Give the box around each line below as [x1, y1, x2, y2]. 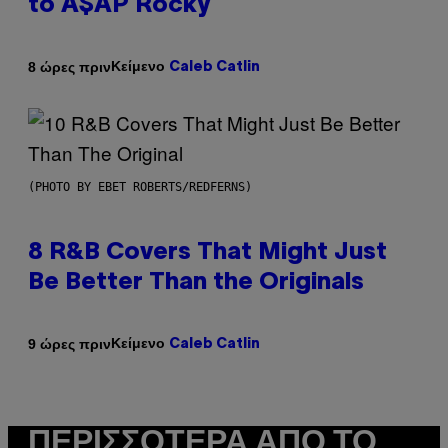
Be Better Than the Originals [28, 272, 364, 295]
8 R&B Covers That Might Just [28, 242, 387, 265]
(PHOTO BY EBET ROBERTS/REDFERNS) [28, 180, 252, 195]
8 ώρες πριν [28, 58, 111, 75]
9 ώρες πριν [28, 335, 111, 352]
